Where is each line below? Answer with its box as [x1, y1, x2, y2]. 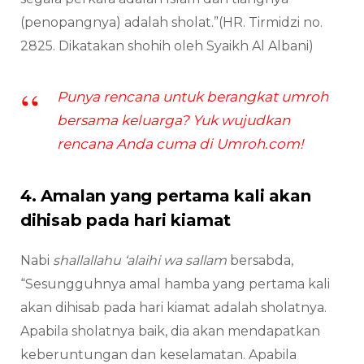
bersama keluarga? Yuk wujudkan [57, 112, 290, 129]
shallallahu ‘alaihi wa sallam [53, 253, 230, 269]
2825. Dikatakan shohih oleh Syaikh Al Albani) [20, 38, 314, 54]
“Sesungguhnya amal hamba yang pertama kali [20, 276, 330, 292]
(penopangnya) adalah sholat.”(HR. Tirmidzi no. [20, 15, 323, 31]
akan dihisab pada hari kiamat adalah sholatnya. [20, 300, 327, 316]
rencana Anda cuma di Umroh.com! [57, 136, 303, 153]
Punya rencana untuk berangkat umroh [57, 89, 328, 106]
